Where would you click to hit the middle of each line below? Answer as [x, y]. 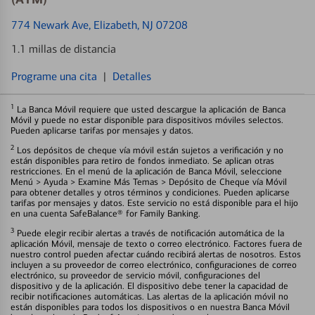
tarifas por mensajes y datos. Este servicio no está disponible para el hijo [154, 202]
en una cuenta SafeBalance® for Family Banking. [105, 213]
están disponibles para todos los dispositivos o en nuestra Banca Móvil [150, 307]
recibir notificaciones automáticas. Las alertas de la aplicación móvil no [149, 296]
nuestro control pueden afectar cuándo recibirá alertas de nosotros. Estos [156, 254]
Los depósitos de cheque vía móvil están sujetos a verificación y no [149, 150]
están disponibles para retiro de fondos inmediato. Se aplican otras [142, 160]
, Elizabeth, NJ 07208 [138, 25]
